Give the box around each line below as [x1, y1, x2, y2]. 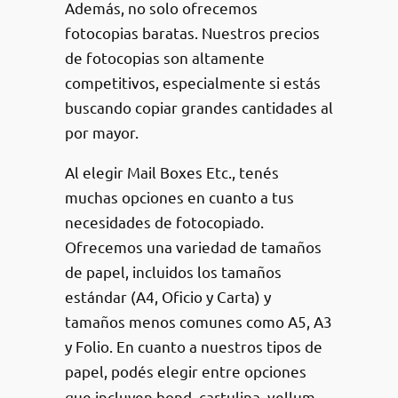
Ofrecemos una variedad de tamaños [64, 236, 322, 256]
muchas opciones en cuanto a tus [64, 187, 294, 206]
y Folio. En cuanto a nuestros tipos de [64, 336, 322, 355]
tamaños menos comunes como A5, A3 [64, 311, 332, 330]
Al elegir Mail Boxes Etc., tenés [64, 162, 279, 181]
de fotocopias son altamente [64, 47, 265, 67]
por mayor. [64, 122, 139, 141]
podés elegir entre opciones [110, 361, 306, 380]
